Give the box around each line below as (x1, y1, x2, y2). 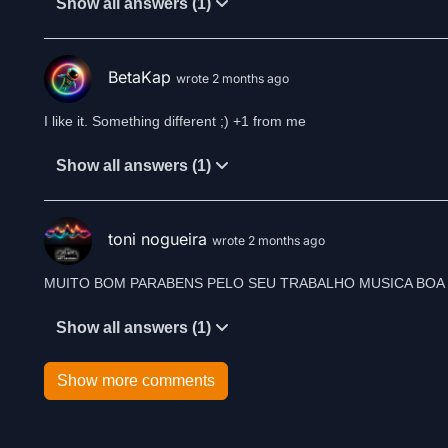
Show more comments (57, 372, 215, 389)
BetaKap (108, 67, 176, 88)
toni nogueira (108, 229, 212, 250)
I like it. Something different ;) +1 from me (44, 113, 306, 129)
